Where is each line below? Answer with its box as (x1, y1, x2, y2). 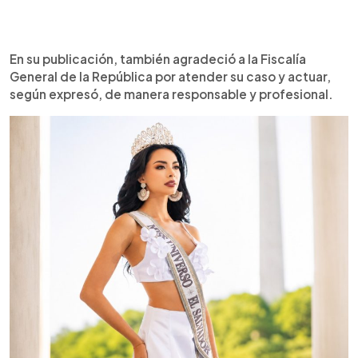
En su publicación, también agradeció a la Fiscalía (10, 51, 306, 66)
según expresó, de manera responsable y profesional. (10, 86, 333, 101)
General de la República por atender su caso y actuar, (10, 69, 331, 84)
